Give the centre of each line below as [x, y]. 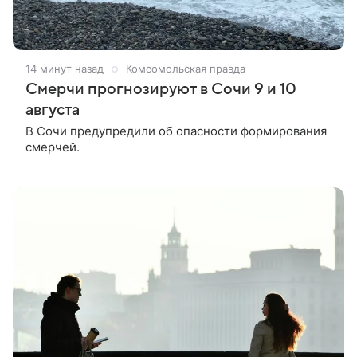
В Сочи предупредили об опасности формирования [176, 131]
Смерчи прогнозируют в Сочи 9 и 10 [161, 90]
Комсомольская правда [186, 69]
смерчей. [53, 147]
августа [53, 110]
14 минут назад [65, 69]
